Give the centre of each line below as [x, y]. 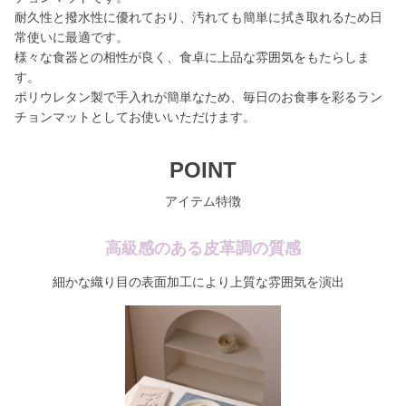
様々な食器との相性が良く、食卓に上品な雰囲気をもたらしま [192, 57]
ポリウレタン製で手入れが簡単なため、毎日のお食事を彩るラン [198, 97]
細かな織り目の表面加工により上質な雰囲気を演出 [198, 282]
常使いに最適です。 [72, 37]
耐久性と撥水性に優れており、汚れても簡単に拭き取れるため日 [198, 17]
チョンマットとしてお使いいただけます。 [135, 117]
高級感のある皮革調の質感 [203, 248]
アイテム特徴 [203, 201]
